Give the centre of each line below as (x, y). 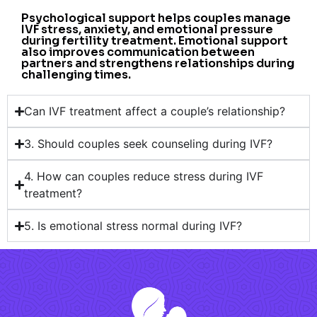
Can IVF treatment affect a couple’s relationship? (155, 111)
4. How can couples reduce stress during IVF (144, 177)
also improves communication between (138, 52)
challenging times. (76, 75)
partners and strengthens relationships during (158, 64)
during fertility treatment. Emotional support (155, 41)
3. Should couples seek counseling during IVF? (149, 144)
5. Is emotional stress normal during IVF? (133, 226)
